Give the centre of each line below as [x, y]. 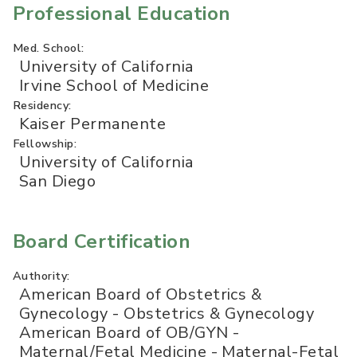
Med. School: [49, 48]
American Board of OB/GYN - [129, 333]
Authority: [41, 276]
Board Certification [102, 242]
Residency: [42, 106]
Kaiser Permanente [93, 124]
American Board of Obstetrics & [141, 295]
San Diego [58, 182]
